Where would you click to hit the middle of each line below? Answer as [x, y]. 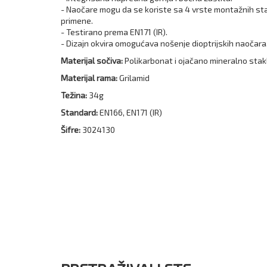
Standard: [80, 112]
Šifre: [72, 129]
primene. [77, 20]
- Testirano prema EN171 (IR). [114, 32]
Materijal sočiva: [92, 60]
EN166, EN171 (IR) [131, 112]
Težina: [74, 95]
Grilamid [134, 77]
